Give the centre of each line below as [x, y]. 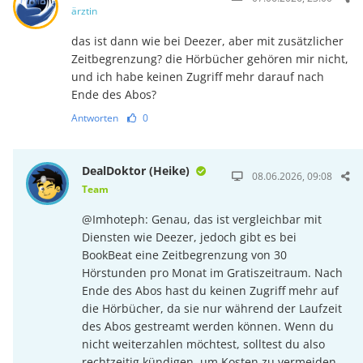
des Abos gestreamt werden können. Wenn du [208, 326]
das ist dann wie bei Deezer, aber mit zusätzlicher [207, 41]
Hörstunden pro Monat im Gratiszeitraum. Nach [213, 272]
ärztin [84, 11]
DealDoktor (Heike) [138, 170]
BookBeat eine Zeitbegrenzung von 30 [185, 254]
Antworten [94, 117]
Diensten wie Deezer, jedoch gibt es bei [190, 237]
